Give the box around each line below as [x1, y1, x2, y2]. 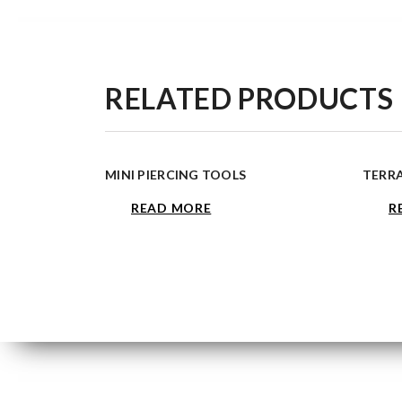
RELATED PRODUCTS [105, 81, 394, 116]
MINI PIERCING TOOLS [105, 167, 247, 182]
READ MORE [131, 200, 212, 215]
